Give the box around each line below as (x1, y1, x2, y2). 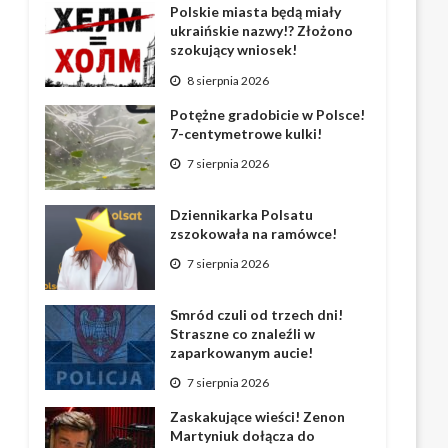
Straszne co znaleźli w (170, 324, 316, 342)
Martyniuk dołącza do (170, 427, 316, 445)
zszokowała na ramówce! (170, 224, 338, 242)
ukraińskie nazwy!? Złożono (170, 22, 354, 40)
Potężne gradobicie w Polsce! (170, 105, 366, 123)
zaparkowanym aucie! (170, 343, 314, 361)
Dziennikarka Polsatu (170, 205, 314, 223)
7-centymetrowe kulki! (170, 124, 323, 142)
